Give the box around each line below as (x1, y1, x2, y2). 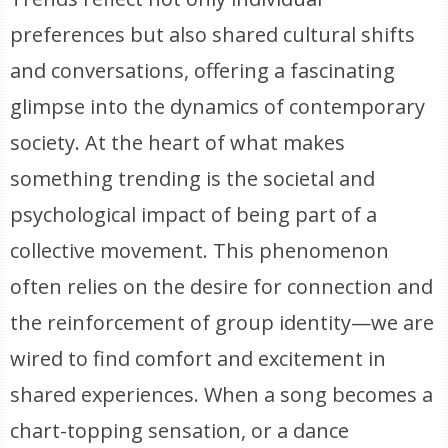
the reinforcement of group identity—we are (10, 309, 435, 336)
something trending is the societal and (10, 165, 376, 192)
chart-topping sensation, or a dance (10, 417, 350, 444)
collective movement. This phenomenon (10, 237, 390, 264)
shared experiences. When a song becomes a (10, 381, 434, 408)
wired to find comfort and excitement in (10, 345, 387, 372)
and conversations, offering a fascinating (10, 57, 396, 84)
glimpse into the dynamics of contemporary (10, 93, 426, 120)
